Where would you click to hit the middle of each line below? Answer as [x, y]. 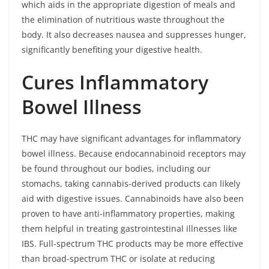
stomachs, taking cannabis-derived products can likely [131, 183]
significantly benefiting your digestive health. [113, 50]
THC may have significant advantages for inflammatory [131, 138]
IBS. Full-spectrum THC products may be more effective [132, 243]
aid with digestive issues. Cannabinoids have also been [133, 198]
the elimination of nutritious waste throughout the [123, 20]
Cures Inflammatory [115, 82]
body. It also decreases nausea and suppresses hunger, [134, 35]
